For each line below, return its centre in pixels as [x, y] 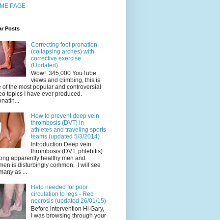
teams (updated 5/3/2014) [65, 136]
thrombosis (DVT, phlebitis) [67, 151]
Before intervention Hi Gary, [67, 209]
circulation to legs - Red [62, 194]
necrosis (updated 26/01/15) [68, 201]
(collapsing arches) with [62, 51]
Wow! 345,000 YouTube [63, 73]
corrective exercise [56, 58]
